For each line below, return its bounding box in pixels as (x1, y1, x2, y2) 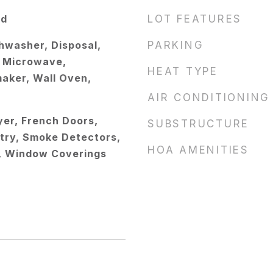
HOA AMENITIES (147, 144, 249, 156)
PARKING (147, 39, 204, 51)
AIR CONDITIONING (147, 91, 270, 104)
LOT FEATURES (147, 13, 242, 25)
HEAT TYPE (147, 65, 218, 77)
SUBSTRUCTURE (147, 118, 249, 130)
